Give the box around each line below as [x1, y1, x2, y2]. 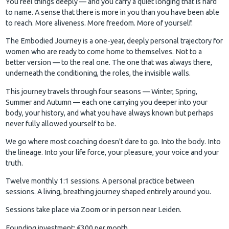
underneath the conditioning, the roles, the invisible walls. [6, 69, 191, 78]
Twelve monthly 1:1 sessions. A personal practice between [6, 177, 195, 186]
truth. [6, 158, 24, 167]
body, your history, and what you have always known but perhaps [6, 108, 214, 117]
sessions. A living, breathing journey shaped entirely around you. [6, 188, 212, 196]
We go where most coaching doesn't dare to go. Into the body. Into [6, 137, 221, 146]
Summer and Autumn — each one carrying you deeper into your [6, 98, 208, 106]
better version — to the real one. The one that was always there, [6, 58, 213, 67]
